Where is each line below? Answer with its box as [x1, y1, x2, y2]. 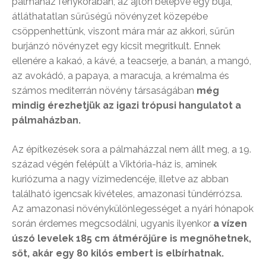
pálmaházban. [12, 115, 81, 126]
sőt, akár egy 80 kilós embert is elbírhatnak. [12, 248, 224, 259]
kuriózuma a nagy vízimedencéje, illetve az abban [12, 173, 229, 185]
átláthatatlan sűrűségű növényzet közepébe [12, 11, 208, 23]
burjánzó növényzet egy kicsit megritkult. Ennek [12, 40, 220, 52]
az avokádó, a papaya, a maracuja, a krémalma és [12, 70, 229, 82]
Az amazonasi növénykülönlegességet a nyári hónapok [12, 203, 254, 215]
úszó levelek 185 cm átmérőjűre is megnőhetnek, [12, 233, 251, 245]
